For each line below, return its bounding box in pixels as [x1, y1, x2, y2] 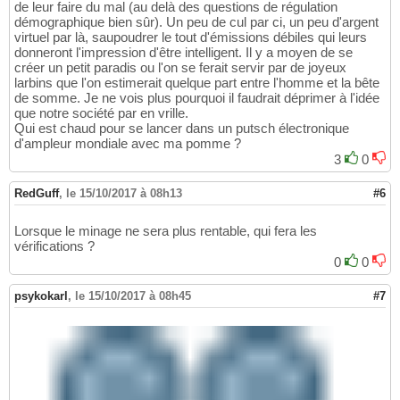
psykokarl [14, 289, 68, 304]
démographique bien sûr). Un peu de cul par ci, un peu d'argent [14, 14, 379, 30]
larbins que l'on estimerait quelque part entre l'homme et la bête [14, 75, 379, 91]
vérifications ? [14, 238, 95, 254]
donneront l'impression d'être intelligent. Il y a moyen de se [14, 45, 353, 61]
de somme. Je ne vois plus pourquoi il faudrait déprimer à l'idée [14, 90, 379, 106]
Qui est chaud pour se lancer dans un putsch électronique [14, 121, 349, 137]
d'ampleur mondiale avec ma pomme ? [14, 136, 241, 152]
